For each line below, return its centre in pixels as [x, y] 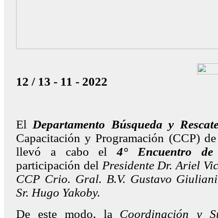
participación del [59, 165]
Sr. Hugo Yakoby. [58, 192]
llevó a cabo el [66, 152]
